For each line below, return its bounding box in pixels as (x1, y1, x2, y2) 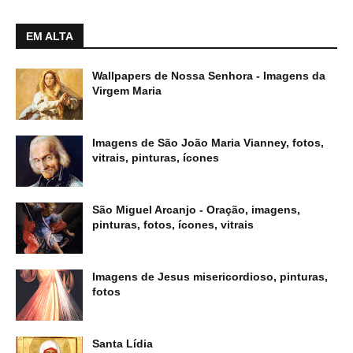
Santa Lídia (92, 337, 153, 351)
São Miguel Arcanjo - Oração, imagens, (92, 203, 300, 217)
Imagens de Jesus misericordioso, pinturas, (92, 270, 328, 284)
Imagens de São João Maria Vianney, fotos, (92, 136, 324, 150)
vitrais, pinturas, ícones (92, 151, 219, 165)
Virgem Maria (92, 84, 162, 98)
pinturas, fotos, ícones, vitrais (92, 218, 254, 232)
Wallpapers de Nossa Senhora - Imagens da (92, 69, 325, 83)
